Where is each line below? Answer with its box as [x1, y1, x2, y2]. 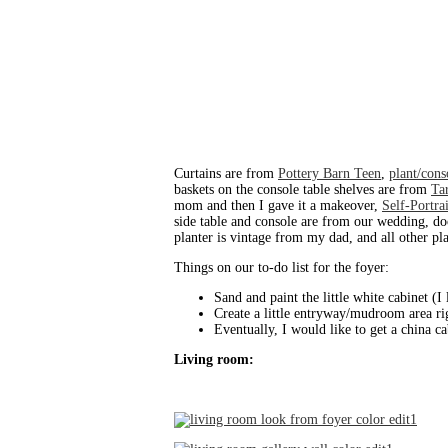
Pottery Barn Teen [278, 166, 381, 182]
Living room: [174, 352, 254, 368]
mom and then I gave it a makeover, [174, 198, 382, 214]
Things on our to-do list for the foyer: [174, 260, 389, 276]
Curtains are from [174, 166, 278, 182]
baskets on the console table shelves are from [174, 182, 431, 198]
